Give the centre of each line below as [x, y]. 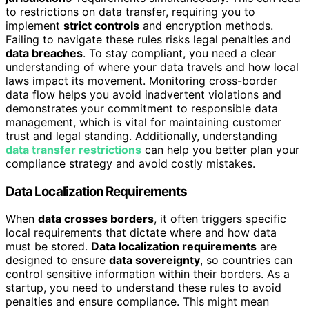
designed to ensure [57, 260]
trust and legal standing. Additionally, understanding [141, 136]
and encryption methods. [206, 25]
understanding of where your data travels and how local [152, 67]
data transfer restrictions [73, 149]
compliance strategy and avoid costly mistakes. [130, 163]
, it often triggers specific [220, 219]
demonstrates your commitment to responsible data [142, 108]
